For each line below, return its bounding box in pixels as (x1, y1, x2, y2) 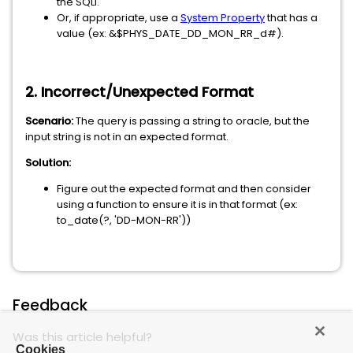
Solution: (25, 155, 71, 171)
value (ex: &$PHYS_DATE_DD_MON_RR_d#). (57, 26, 284, 42)
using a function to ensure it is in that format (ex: (57, 197, 298, 213)
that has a (265, 10, 318, 26)
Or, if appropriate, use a (57, 10, 180, 26)
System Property (180, 10, 265, 26)
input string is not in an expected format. (25, 129, 229, 145)
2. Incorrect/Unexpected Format (25, 82, 254, 102)
